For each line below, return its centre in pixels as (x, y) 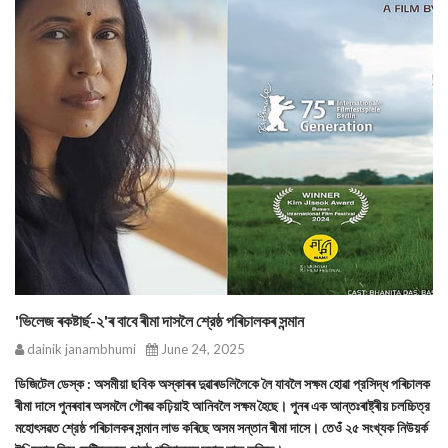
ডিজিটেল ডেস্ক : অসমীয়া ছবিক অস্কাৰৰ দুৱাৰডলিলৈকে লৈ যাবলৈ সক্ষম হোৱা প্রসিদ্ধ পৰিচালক (222, 383)
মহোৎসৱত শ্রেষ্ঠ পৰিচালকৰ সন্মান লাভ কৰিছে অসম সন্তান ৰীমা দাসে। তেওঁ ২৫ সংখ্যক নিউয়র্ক (221, 427)
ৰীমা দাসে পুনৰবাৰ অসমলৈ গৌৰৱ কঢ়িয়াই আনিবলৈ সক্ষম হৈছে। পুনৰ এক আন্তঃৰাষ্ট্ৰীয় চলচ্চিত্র (222, 405)
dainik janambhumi (80, 349)
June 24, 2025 (201, 349)
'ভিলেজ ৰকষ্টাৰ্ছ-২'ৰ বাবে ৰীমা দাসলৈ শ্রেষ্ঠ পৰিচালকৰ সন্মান (159, 320)
